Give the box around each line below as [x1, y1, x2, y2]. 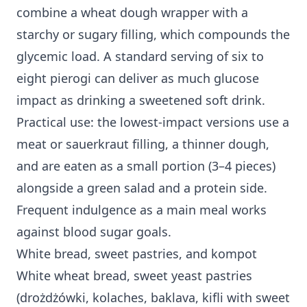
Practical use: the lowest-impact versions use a [16, 114, 289, 131]
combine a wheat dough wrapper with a [16, 4, 248, 21]
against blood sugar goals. [16, 223, 171, 241]
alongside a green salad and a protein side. [16, 180, 267, 197]
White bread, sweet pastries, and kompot [16, 245, 257, 262]
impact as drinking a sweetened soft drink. [16, 92, 265, 109]
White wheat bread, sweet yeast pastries [16, 267, 252, 284]
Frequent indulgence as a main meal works [16, 201, 267, 219]
